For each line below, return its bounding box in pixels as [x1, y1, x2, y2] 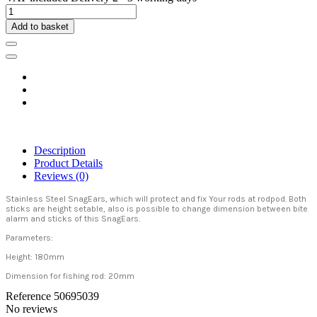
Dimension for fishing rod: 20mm [6, 270, 134, 281]
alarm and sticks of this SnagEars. [6, 214, 142, 224]
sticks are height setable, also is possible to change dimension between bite [6, 204, 308, 214]
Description [34, 144, 86, 157]
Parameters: [6, 233, 53, 243]
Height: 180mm [6, 252, 64, 263]
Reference [6, 289, 54, 302]
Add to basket [11, 21, 69, 33]
